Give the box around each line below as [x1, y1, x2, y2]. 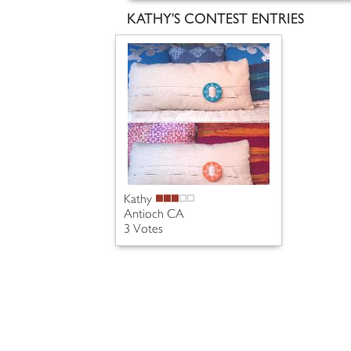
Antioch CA [124, 208, 184, 221]
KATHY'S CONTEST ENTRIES [127, 10, 304, 27]
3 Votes [124, 223, 163, 236]
